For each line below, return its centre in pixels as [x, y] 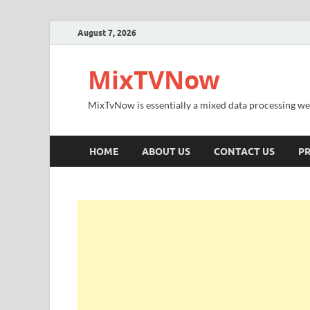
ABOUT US [166, 151]
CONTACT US [244, 151]
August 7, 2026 [107, 33]
